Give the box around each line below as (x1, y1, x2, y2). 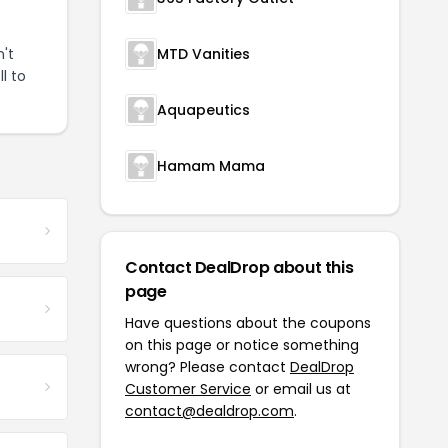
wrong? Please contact (125, 357, 290, 377)
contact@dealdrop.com (125, 401, 294, 421)
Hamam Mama (157, 156, 265, 176)
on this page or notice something (125, 335, 359, 355)
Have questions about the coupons (125, 313, 371, 333)
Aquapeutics (157, 100, 250, 120)
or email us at (251, 379, 351, 399)
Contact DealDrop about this (125, 256, 354, 279)
